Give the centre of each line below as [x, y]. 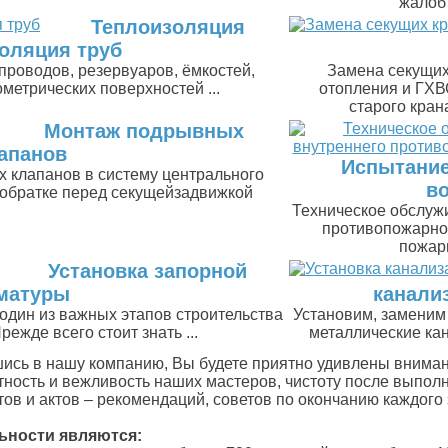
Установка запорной [147, 271]
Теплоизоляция [167, 27]
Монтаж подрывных [144, 131]
